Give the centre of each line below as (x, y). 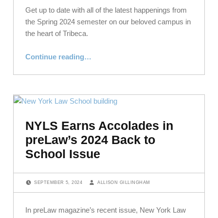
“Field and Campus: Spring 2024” (94, 53)
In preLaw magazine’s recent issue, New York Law (106, 210)
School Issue (63, 154)
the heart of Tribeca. (57, 33)
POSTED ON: (39, 178)
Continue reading (55, 57)
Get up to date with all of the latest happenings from (106, 10)
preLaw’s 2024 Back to (91, 140)
